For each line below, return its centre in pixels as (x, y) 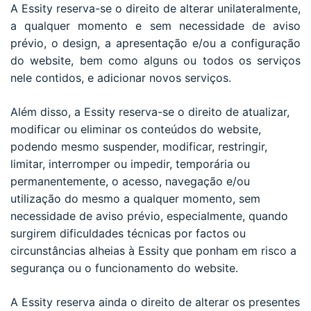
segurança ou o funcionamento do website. (124, 268)
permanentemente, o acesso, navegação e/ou (130, 181)
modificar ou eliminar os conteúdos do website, (136, 129)
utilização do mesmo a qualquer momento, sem (135, 198)
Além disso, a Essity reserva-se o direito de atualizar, (150, 111)
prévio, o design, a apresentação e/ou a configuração (155, 43)
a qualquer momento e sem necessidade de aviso (155, 25)
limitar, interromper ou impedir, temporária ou (130, 163)
